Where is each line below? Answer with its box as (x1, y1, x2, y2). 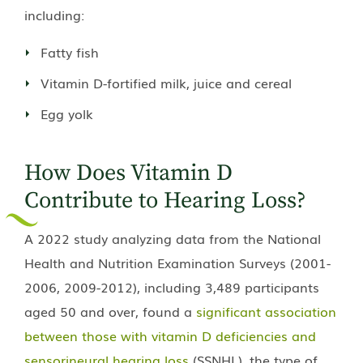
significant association (196, 301, 336, 321)
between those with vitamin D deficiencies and (24, 325, 316, 345)
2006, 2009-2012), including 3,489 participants (24, 276, 319, 297)
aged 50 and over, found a (24, 301, 196, 321)
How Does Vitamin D (24, 158, 233, 187)
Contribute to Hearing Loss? (24, 186, 306, 215)
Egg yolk (41, 103, 93, 123)
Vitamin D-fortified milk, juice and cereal (41, 72, 292, 92)
